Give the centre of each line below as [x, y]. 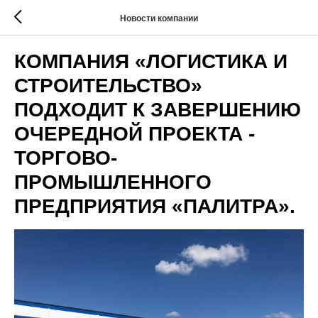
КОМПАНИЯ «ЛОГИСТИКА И [151, 61]
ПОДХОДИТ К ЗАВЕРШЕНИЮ [158, 110]
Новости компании [159, 18]
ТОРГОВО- [66, 158]
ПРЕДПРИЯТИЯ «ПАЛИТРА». [155, 206]
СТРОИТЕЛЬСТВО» [108, 86]
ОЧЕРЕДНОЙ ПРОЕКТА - [135, 134]
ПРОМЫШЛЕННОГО [113, 182]
